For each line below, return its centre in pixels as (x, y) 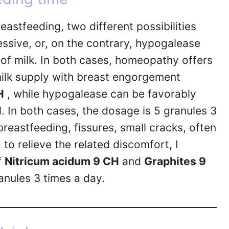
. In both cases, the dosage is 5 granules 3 (109, 110)
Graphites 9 (175, 161)
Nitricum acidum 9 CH (62, 161)
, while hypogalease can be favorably (100, 94)
